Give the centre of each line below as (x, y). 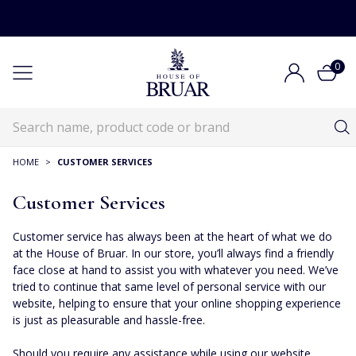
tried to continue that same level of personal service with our (169, 286)
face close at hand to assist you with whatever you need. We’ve (176, 270)
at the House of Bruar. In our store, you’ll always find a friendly (173, 253)
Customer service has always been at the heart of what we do (172, 236)
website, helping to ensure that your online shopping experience (177, 303)
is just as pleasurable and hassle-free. (109, 320)
